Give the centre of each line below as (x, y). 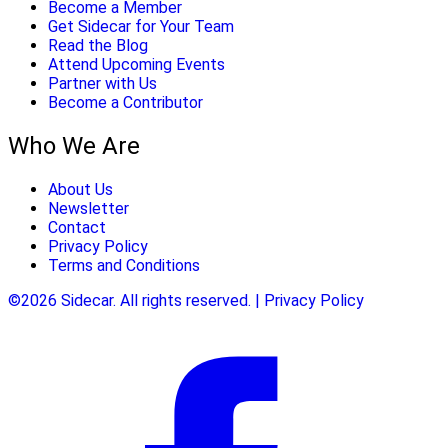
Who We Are (74, 145)
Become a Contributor (125, 102)
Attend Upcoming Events (136, 64)
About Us (80, 189)
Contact (77, 227)
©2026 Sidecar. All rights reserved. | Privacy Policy (186, 300)
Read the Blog (98, 45)
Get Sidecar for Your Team (141, 26)
